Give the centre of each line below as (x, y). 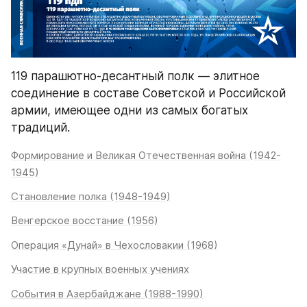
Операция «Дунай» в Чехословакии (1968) (114, 245)
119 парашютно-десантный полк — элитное (135, 76)
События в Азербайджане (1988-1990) (107, 293)
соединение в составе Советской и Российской (148, 93)
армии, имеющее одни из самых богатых (130, 110)
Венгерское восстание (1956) (85, 221)
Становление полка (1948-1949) (91, 196)
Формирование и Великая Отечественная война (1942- (146, 155)
